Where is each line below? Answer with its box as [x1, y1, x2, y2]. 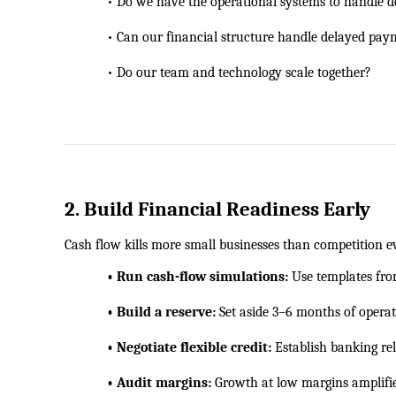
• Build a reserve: [65, 304, 216, 321]
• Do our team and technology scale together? [65, 65, 371, 81]
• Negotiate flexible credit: [65, 339, 271, 356]
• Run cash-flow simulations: [65, 269, 288, 286]
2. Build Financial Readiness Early [65, 198, 370, 222]
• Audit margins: [65, 375, 211, 392]
